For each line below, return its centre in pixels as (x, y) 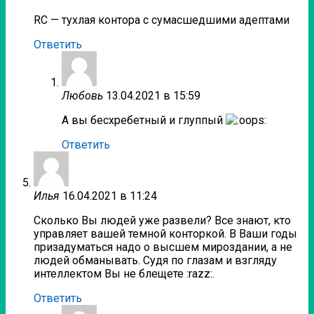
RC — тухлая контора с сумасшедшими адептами (162, 20)
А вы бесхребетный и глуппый (144, 121)
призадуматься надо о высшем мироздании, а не (163, 247)
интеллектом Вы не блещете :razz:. (124, 274)
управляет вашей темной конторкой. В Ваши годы (165, 234)
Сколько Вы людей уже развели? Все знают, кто (162, 221)
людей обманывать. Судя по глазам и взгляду (155, 261)
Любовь (82, 96)
